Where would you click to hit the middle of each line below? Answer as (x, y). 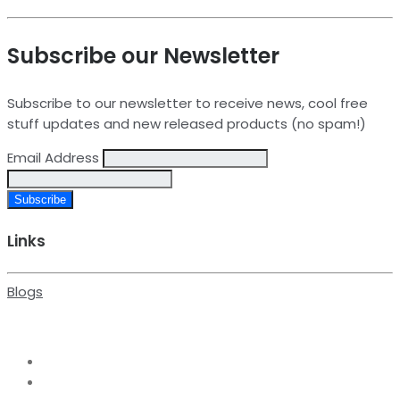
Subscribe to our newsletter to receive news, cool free (187, 104)
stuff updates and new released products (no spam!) (187, 124)
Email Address (55, 158)
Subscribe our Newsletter (143, 56)
